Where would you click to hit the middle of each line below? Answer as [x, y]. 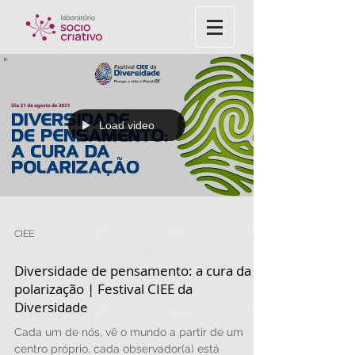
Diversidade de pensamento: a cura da [133, 271]
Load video [127, 125]
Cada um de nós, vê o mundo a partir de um [129, 332]
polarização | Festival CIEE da [103, 289]
